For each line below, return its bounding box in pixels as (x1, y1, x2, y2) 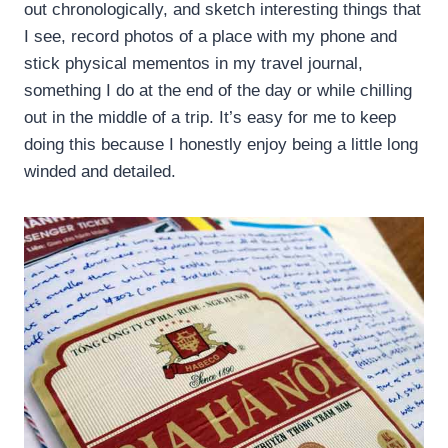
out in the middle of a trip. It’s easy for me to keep (24, 108, 396, 128)
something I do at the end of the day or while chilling (24, 81, 412, 101)
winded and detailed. (24, 162, 176, 182)
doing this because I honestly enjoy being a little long (24, 135, 418, 155)
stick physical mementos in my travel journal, (24, 54, 363, 74)
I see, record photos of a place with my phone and (24, 27, 397, 47)
